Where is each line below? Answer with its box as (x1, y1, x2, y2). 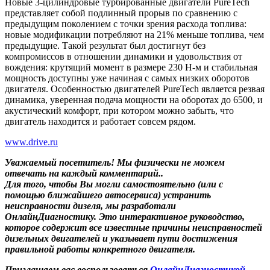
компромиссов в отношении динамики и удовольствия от (5, 51, 242, 62)
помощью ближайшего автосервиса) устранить (5, 190, 211, 201)
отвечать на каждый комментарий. (5, 168, 161, 179)
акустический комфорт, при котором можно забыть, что (5, 105, 234, 116)
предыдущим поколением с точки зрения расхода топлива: (5, 19, 246, 30)
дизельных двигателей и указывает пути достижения (5, 233, 237, 244)
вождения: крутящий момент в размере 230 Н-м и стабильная (5, 62, 257, 73)
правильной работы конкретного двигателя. (5, 244, 195, 255)
